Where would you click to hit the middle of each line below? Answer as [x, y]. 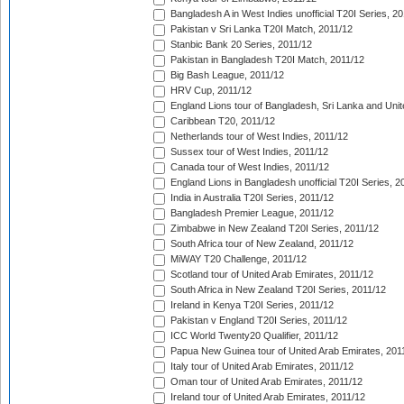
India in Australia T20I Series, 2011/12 [251, 198]
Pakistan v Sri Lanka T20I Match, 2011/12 [260, 29]
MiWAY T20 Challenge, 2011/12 [237, 259]
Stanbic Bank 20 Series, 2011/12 [240, 45]
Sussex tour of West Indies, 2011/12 [248, 152]
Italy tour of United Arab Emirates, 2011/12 [261, 367]
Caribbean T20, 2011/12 [221, 121]
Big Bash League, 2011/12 [226, 75]
